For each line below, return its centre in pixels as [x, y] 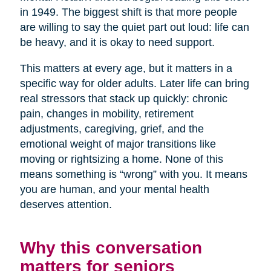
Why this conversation [111, 248]
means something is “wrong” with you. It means [133, 175]
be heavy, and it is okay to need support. [117, 43]
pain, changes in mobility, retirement [106, 114]
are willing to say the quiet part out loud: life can [134, 28]
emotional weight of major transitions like [118, 144]
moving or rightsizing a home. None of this [121, 159]
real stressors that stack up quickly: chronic [123, 99]
